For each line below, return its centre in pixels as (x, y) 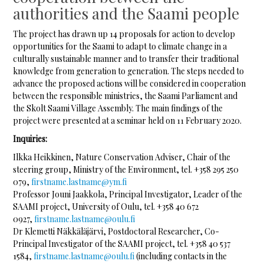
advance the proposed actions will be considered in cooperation (130, 84)
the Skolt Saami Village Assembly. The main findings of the (118, 108)
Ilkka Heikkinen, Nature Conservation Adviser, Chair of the (122, 157)
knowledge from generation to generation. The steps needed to (129, 71)
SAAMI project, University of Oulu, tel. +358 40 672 (106, 207)
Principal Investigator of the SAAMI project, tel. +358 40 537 (122, 244)
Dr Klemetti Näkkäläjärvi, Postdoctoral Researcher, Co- (116, 232)
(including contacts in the (181, 256)
